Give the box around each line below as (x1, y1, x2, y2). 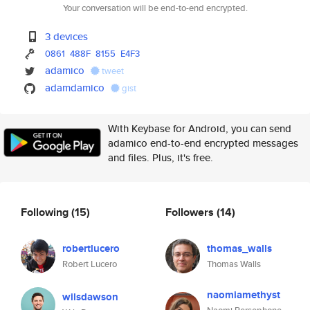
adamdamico (45, 80, 105, 95)
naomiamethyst (207, 287, 280, 302)
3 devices (45, 29, 89, 44)
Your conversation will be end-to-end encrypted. (62, 1, 248, 15)
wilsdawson (62, 289, 118, 304)
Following (21, 203, 71, 220)
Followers (165, 203, 217, 220)
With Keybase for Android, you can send (108, 121, 291, 136)
